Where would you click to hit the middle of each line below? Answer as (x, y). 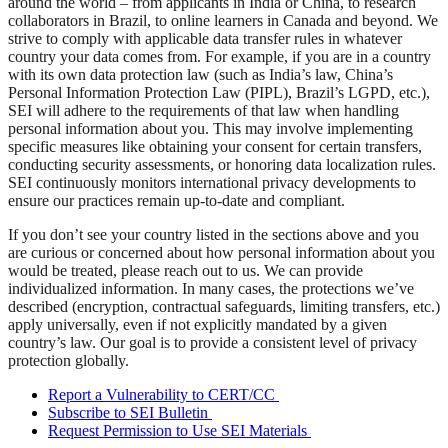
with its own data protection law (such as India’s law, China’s (200, 75)
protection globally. (68, 361)
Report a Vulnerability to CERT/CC (161, 395)
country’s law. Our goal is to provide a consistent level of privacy (212, 343)
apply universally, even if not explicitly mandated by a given (197, 325)
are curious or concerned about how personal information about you (221, 253)
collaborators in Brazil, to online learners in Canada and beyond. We (223, 21)
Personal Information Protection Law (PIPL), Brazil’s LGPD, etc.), (219, 93)
